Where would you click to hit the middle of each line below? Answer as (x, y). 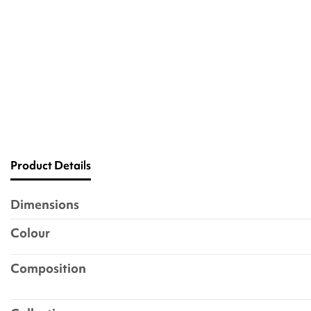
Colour (30, 233)
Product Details (51, 165)
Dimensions (45, 204)
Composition (48, 268)
